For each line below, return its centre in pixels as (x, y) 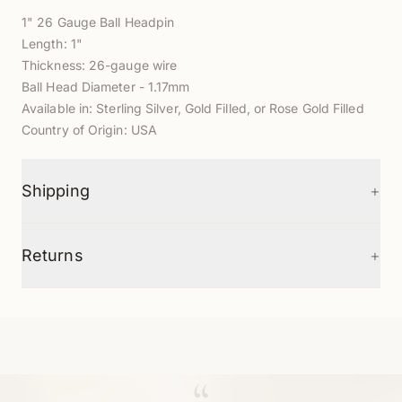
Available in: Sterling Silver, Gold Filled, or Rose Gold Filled (193, 108)
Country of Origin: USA (89, 130)
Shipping (56, 191)
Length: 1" (52, 44)
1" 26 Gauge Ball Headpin (98, 22)
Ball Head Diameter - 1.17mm (106, 87)
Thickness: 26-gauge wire (100, 65)
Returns (52, 255)
